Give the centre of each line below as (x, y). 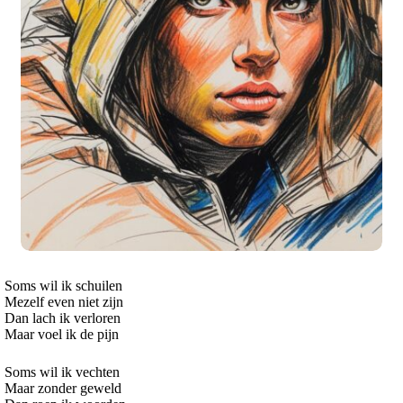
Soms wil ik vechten (62, 372)
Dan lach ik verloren (63, 318)
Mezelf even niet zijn (64, 302)
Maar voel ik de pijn (62, 335)
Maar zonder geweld (63, 389)
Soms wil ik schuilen (63, 286)
